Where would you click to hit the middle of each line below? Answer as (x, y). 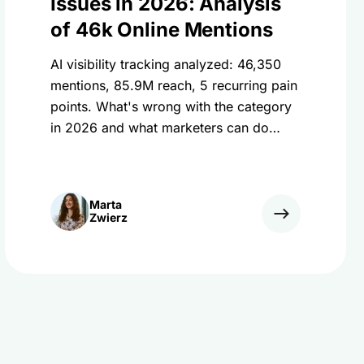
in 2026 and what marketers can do (160, 128)
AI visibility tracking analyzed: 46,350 (166, 64)
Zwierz (108, 217)
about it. (76, 149)
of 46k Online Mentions (162, 30)
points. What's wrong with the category (171, 106)
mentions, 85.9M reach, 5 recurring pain (174, 85)
